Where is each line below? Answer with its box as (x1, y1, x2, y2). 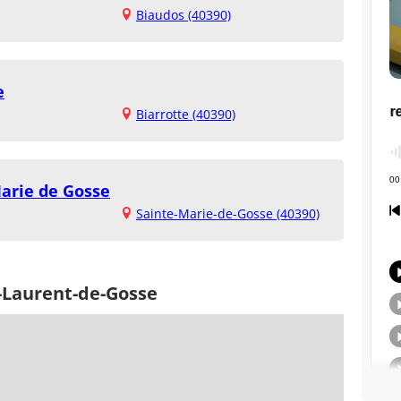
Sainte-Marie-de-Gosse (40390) (136, 205, 320, 222)
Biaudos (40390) (136, 6, 231, 23)
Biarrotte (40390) (136, 106, 235, 123)
